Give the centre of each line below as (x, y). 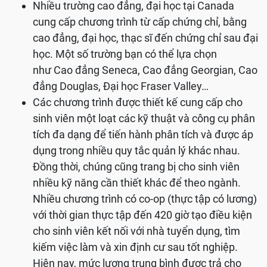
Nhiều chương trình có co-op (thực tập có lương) (145, 199)
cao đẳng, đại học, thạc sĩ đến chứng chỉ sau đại (145, 38)
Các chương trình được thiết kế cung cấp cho (138, 103)
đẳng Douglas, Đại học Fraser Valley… (121, 86)
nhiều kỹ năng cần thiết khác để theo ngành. (137, 183)
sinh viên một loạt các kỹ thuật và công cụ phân (144, 119)
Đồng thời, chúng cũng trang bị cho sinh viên (136, 167)
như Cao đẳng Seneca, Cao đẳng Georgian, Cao (145, 70)
